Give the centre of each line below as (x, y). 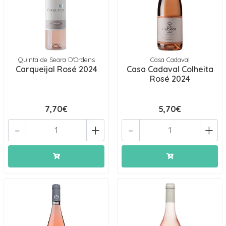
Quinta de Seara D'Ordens (56, 60)
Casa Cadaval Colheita (170, 69)
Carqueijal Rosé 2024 (56, 69)
